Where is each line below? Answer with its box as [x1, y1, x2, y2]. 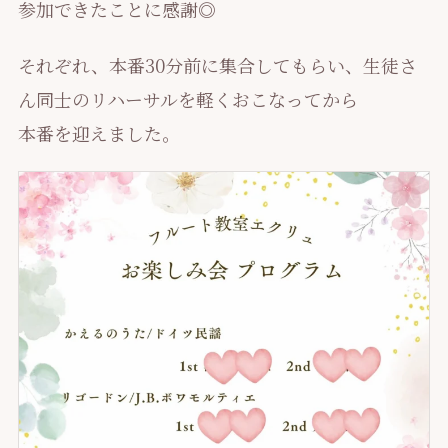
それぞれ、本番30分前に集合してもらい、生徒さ [17, 51, 417, 78]
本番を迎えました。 [17, 119, 180, 146]
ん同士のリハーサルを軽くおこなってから [17, 85, 358, 112]
